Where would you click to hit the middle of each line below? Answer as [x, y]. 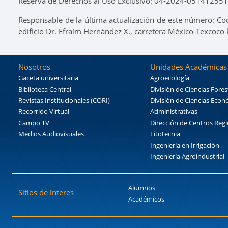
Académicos [146, 199]
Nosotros [34, 66]
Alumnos [142, 188]
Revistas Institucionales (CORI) [64, 100]
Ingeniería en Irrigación [185, 145]
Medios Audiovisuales [51, 134]
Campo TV [34, 122]
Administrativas [174, 111]
